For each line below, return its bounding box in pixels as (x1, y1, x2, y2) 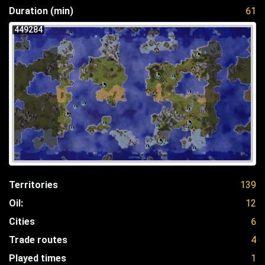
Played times (9, 252, 66, 264)
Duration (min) (9, 5, 73, 17)
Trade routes (9, 234, 67, 245)
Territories (9, 179, 58, 190)
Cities (9, 215, 35, 227)
